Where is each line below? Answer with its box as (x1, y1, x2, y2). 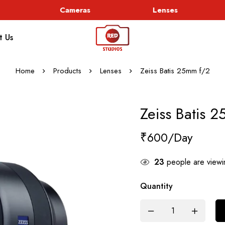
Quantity (140, 180, 173, 192)
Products (53, 65, 81, 76)
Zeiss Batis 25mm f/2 (140, 65, 210, 76)
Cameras (52, 5, 83, 16)
